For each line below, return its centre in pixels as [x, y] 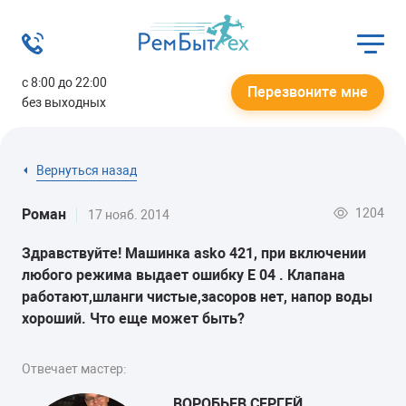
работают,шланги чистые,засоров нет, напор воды [197, 296]
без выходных [64, 102]
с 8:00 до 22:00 [64, 82]
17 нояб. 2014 [129, 215]
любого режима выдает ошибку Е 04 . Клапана [184, 275]
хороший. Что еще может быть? [133, 318]
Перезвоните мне [308, 92]
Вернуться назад [87, 170]
